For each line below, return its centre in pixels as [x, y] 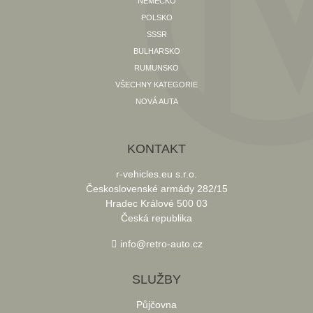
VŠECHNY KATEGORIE [156, 85]
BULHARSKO [156, 51]
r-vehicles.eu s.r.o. [156, 174]
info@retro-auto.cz [161, 244]
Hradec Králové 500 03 [156, 203]
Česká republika [156, 218]
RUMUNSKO [156, 68]
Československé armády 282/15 [156, 189]
